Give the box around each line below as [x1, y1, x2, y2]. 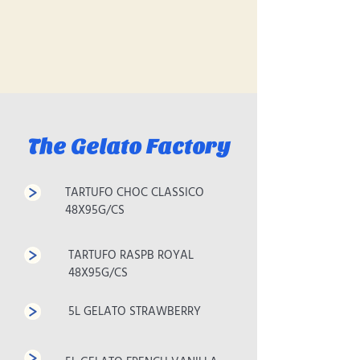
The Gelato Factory [27, 134, 231, 159]
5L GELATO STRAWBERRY [68, 302, 201, 321]
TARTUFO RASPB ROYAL [68, 246, 194, 265]
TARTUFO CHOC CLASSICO [65, 183, 204, 202]
